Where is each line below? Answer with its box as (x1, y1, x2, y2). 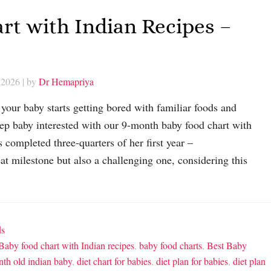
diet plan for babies (156, 255, 228, 268)
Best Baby (207, 239, 247, 252)
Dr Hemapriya (39, 75, 94, 88)
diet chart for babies (77, 255, 151, 268)
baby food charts (139, 239, 202, 252)
